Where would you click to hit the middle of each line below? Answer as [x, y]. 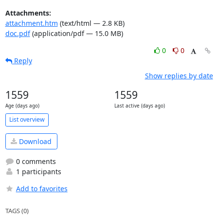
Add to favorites [42, 189]
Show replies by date [179, 75]
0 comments [35, 161]
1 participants [37, 172]
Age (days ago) [22, 106]
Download [34, 141]
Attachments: [28, 13]
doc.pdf [18, 33]
